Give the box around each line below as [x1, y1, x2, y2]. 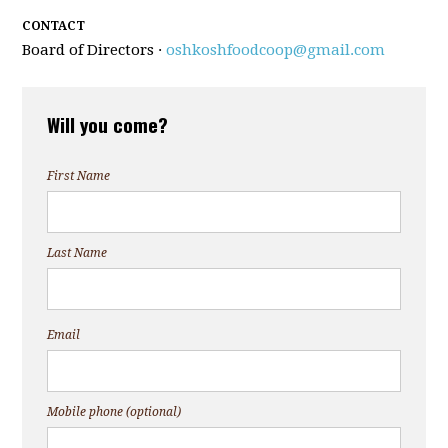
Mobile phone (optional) [47, 405, 182, 419]
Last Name [47, 246, 108, 260]
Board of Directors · [22, 41, 167, 59]
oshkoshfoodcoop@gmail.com [166, 41, 386, 59]
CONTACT [22, 19, 86, 33]
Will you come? [47, 110, 169, 138]
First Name [47, 169, 111, 183]
